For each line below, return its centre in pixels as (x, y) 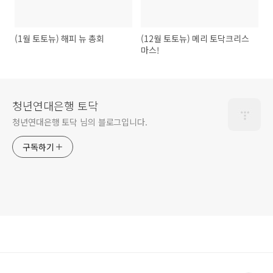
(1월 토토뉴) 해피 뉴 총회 (59, 39)
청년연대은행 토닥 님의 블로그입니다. (80, 122)
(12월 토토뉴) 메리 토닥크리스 (195, 39)
